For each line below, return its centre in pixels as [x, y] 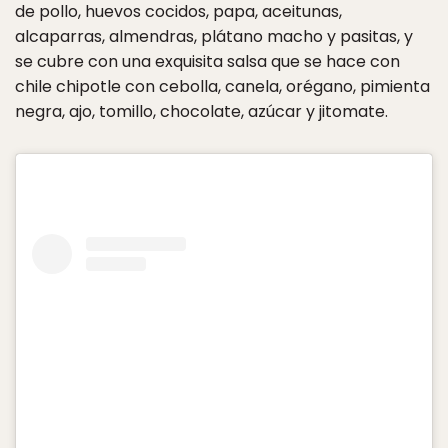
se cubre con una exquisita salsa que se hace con [207, 62]
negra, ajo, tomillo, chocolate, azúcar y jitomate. [201, 112]
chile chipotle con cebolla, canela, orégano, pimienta [222, 87]
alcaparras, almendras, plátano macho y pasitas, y [214, 37]
